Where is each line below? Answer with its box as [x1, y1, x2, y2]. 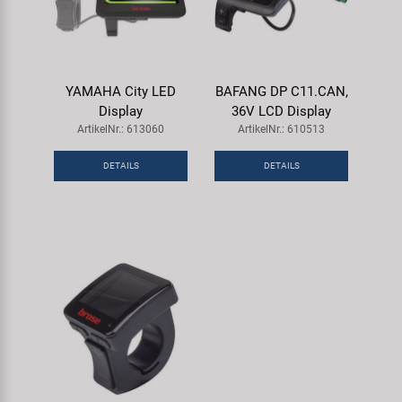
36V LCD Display [232, 102, 331, 119]
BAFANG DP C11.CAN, [214, 83, 348, 100]
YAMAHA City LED [66, 83, 176, 100]
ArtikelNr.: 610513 [238, 122, 325, 135]
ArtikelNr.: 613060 [77, 122, 164, 135]
